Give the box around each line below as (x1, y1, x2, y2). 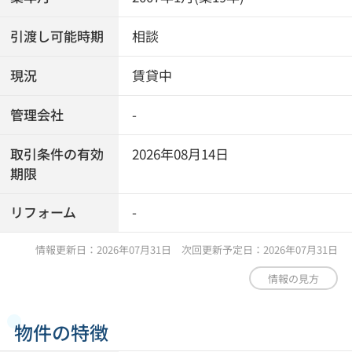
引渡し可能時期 (10, 27, 104, 46)
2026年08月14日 (132, 144, 229, 163)
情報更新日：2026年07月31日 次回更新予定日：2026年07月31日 (35, 242, 339, 258)
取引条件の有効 (10, 144, 104, 163)
